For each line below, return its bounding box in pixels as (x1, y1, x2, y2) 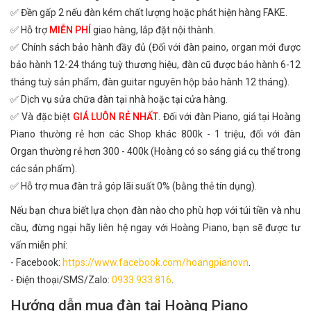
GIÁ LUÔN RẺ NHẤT (72, 111, 159, 122)
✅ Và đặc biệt (10, 111, 73, 122)
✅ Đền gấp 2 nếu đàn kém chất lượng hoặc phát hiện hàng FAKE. (10, 7, 287, 18)
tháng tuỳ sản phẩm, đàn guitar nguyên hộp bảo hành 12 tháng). (10, 76, 289, 87)
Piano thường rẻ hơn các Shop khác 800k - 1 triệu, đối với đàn (10, 128, 301, 140)
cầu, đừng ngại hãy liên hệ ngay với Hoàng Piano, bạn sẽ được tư (10, 222, 301, 233)
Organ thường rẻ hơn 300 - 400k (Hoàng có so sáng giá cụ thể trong (10, 146, 301, 157)
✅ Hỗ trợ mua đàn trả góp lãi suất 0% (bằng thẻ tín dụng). (10, 180, 257, 192)
